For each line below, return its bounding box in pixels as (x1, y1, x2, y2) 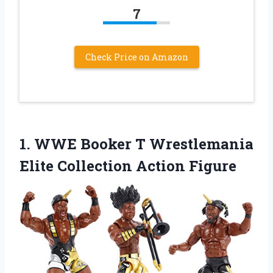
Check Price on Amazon (85, 51, 188, 63)
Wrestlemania (146, 134, 253, 154)
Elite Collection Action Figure (19, 156, 236, 176)
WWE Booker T (34, 134, 146, 154)
